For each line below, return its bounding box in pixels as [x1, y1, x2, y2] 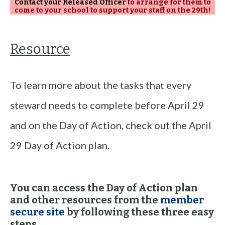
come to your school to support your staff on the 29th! [15, 6, 210, 15]
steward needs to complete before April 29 [10, 99, 204, 111]
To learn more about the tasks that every [10, 79, 191, 91]
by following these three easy [65, 205, 214, 218]
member [160, 193, 204, 206]
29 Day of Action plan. [10, 139, 109, 152]
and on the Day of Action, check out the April [10, 119, 211, 132]
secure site [10, 205, 65, 218]
